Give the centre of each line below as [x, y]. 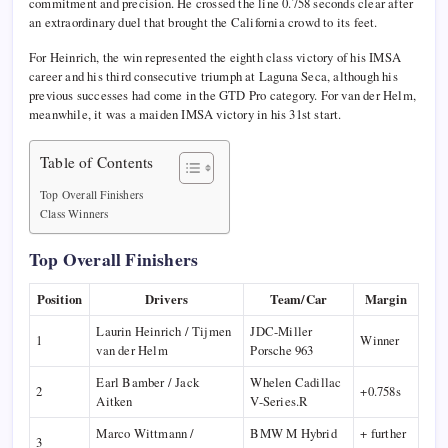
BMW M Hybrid [293, 433]
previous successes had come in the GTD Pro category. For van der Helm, [223, 95]
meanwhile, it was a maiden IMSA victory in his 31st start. [185, 114]
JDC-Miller [281, 331]
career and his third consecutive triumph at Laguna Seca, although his [213, 76]
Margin [386, 299]
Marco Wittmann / [145, 433]
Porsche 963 [282, 350]
